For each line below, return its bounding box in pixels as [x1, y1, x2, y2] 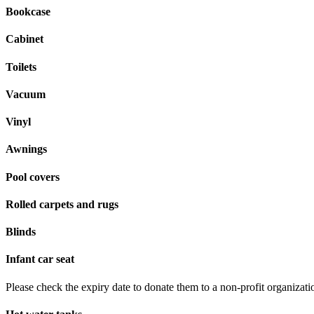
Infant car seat [6, 253, 74, 266]
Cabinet [6, 33, 43, 46]
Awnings [6, 143, 47, 156]
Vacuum [6, 88, 46, 100]
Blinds [6, 226, 36, 238]
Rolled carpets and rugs [6, 198, 118, 210]
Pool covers [6, 170, 60, 183]
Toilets [6, 60, 36, 73]
